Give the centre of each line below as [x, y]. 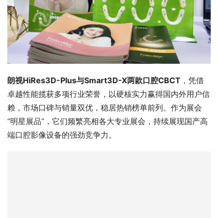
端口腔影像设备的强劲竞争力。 [62, 135]
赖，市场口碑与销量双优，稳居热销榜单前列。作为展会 [105, 108]
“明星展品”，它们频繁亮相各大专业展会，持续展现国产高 [108, 121]
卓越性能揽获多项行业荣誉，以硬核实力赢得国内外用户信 [109, 94]
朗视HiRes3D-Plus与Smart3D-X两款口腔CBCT [94, 81]
